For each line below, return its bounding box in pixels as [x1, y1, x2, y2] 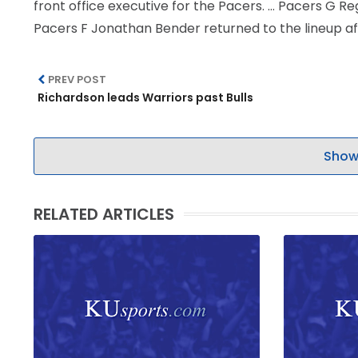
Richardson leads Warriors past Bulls [38, 89, 253, 105]
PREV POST [48, 72, 107, 87]
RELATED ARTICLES [34, 203, 174, 225]
